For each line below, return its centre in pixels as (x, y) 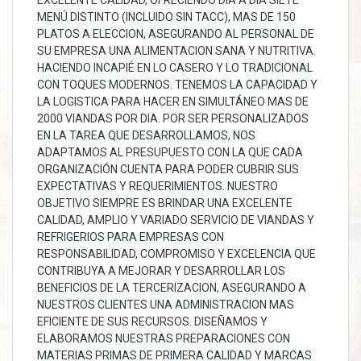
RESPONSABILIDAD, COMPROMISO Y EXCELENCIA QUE (176, 254)
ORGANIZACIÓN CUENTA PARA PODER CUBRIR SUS (168, 169)
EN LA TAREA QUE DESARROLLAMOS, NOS (146, 135)
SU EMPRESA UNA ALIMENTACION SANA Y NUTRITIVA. (176, 51)
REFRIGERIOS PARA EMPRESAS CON (131, 237)
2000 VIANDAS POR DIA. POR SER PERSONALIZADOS (173, 118)
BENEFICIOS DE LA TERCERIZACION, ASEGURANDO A (172, 288)
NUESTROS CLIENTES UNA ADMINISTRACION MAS (166, 305)
